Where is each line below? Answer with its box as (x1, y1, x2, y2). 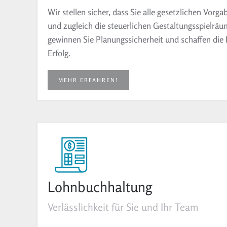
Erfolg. (48, 47, 70, 58)
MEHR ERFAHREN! (58, 76, 119, 84)
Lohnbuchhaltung (48, 178, 152, 196)
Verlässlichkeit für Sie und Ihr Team (48, 200, 199, 213)
